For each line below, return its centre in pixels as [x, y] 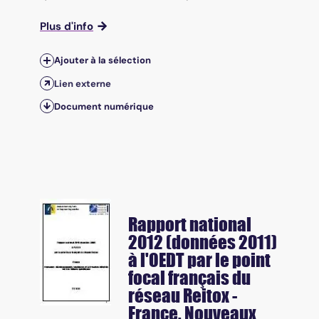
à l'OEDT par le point [199, 260]
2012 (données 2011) [203, 242]
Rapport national [190, 225]
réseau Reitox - [183, 296]
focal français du [189, 278]
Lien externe [83, 83]
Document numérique [104, 106]
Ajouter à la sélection [103, 61]
